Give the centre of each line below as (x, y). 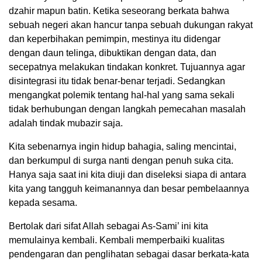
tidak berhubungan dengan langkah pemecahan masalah (127, 109)
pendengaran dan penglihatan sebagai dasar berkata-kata (129, 254)
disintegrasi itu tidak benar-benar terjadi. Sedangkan (117, 81)
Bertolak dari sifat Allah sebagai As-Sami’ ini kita (108, 226)
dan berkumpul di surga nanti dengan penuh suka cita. (121, 161)
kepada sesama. (43, 203)
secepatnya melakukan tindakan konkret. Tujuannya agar (127, 67)
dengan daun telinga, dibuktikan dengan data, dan (113, 53)
